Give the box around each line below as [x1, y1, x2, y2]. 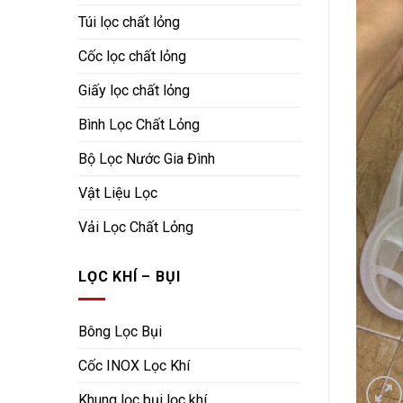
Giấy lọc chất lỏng [78, 82, 190, 100]
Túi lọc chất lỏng [78, 13, 180, 31]
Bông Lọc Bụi [78, 323, 162, 341]
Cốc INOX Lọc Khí [78, 357, 190, 375]
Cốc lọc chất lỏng [78, 48, 186, 66]
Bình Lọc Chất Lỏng [78, 116, 200, 134]
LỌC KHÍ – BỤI [78, 268, 181, 286]
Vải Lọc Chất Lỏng [78, 219, 193, 237]
